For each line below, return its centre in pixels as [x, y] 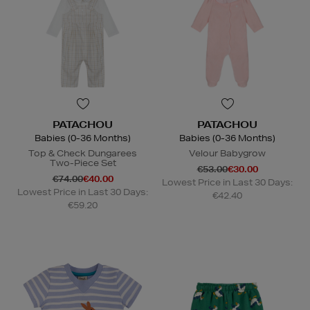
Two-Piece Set [83, 163]
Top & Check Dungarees [83, 154]
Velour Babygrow [227, 154]
